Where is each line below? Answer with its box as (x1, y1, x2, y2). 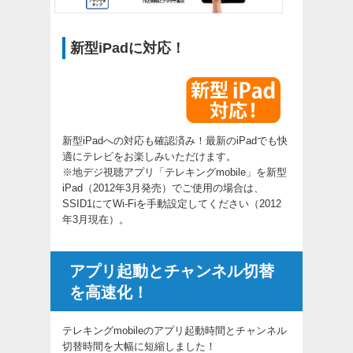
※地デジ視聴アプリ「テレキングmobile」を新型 (62, 166, 287, 179)
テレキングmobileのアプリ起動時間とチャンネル (62, 325, 287, 337)
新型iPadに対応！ (70, 40, 185, 57)
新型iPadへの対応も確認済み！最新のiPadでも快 (62, 135, 288, 147)
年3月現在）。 (62, 214, 129, 226)
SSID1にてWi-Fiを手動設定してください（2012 (62, 198, 281, 210)
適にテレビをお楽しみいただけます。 (62, 150, 236, 163)
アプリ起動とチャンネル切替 (69, 262, 274, 281)
